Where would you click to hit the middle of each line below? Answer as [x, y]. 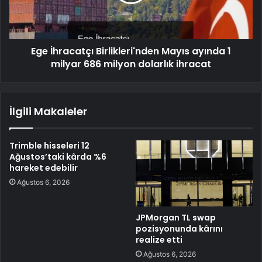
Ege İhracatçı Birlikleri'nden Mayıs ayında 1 [131, 51]
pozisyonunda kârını [179, 229]
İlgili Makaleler [48, 112]
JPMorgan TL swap [176, 218]
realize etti [159, 240]
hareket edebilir [44, 168]
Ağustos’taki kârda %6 [58, 157]
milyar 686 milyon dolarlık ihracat [131, 64]
